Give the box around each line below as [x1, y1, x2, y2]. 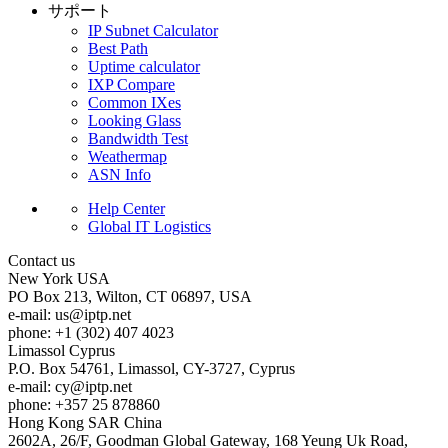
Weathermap [88, 147, 167, 165]
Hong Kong [8, 413, 84, 431]
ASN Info [88, 165, 151, 183]
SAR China [88, 413, 162, 431]
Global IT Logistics [88, 217, 211, 235]
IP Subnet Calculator [88, 21, 218, 39]
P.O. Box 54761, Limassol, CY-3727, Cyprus [8, 359, 295, 377]
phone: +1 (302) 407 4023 [8, 323, 174, 341]
